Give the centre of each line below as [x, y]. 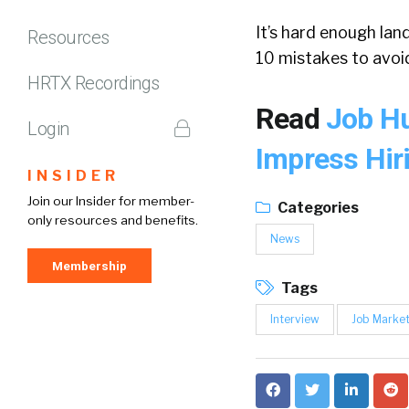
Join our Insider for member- [111, 200]
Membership [89, 265]
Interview [295, 319]
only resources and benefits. [113, 220]
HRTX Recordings [94, 83]
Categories [317, 208]
